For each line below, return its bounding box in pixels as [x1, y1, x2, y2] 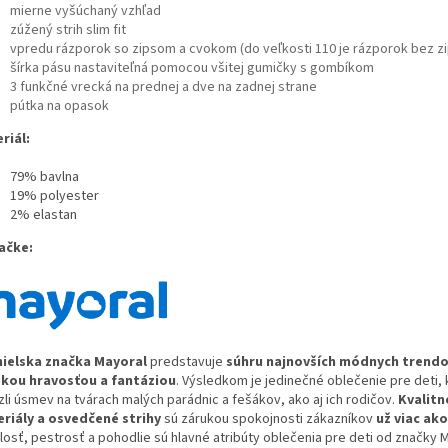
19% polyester [10, 185, 99, 206]
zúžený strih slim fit [10, 19, 126, 40]
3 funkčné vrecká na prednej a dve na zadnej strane [10, 76, 317, 97]
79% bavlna [10, 166, 79, 187]
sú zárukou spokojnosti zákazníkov [161, 408, 376, 429]
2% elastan [10, 204, 77, 225]
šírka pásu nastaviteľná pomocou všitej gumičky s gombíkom [10, 57, 374, 78]
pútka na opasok [10, 95, 109, 116]
